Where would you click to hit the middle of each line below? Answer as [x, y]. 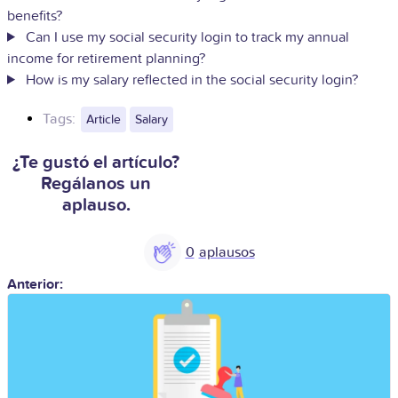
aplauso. [96, 205]
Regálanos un [96, 183]
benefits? [35, 16]
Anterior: [35, 284]
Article [103, 119]
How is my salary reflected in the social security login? [191, 80]
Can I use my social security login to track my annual [187, 37]
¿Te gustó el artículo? [96, 162]
